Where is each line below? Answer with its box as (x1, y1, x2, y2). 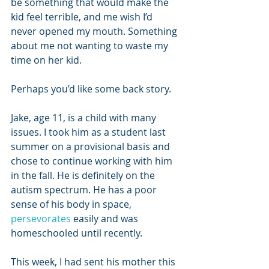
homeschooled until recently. (11, 226, 142, 240)
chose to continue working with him (11, 154, 175, 168)
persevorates (11, 212, 71, 225)
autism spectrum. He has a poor (11, 183, 159, 196)
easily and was (71, 212, 141, 225)
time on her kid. (11, 53, 82, 67)
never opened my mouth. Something (11, 25, 180, 38)
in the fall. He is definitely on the (11, 169, 157, 182)
